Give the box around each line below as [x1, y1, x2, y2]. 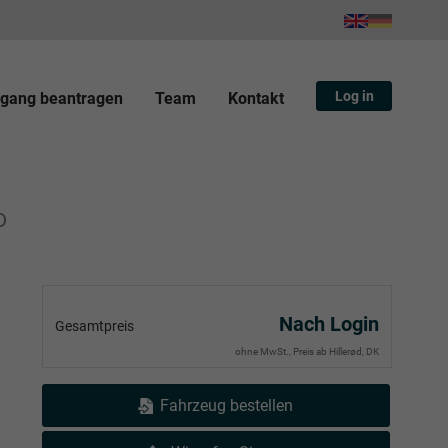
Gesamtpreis [55, 317, 134, 334]
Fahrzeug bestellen [160, 395, 293, 415]
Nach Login [279, 311, 379, 336]
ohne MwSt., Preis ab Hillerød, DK [235, 345, 379, 357]
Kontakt [228, 88, 284, 108]
